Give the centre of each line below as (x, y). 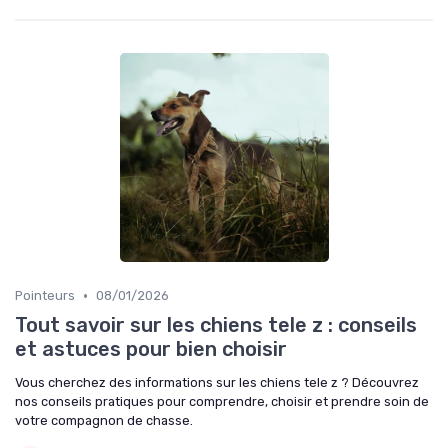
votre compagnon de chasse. (104, 420)
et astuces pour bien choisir (151, 349)
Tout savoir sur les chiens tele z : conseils (216, 325)
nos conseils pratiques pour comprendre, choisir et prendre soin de (222, 401)
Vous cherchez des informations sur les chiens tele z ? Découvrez (217, 382)
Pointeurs (45, 295)
